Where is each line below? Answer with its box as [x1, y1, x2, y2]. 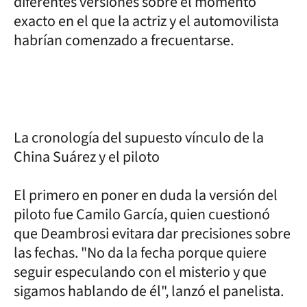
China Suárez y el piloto [14, 146, 160, 168]
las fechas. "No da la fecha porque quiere [14, 242, 267, 264]
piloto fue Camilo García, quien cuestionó [14, 204, 270, 225]
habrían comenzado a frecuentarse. [14, 29, 234, 51]
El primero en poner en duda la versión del [14, 184, 278, 206]
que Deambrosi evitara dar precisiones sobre [14, 223, 291, 245]
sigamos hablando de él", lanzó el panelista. [14, 280, 284, 302]
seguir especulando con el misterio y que [14, 261, 267, 283]
